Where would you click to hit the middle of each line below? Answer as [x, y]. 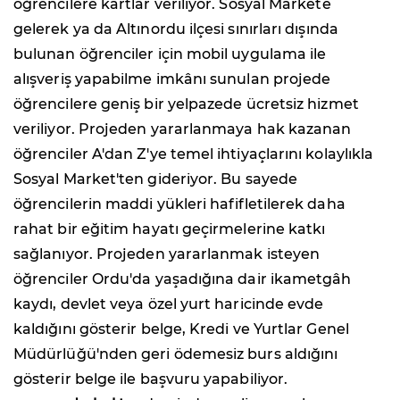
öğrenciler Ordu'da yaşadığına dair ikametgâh [183, 279]
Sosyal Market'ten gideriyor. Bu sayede [156, 179]
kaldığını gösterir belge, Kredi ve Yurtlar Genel [181, 329]
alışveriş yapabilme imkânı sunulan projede [172, 79]
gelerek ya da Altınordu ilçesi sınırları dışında [176, 29]
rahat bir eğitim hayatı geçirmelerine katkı [170, 229]
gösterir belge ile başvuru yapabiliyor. [151, 379]
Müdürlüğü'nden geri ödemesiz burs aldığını [176, 354]
